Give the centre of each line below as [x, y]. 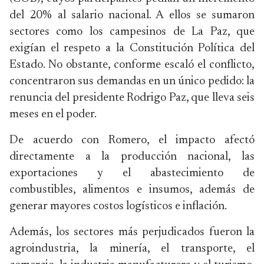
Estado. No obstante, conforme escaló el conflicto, [132, 65]
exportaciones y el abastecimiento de [132, 173]
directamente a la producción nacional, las [132, 157]
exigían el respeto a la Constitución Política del [132, 48]
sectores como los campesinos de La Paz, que [132, 32]
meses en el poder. [53, 114]
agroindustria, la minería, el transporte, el [132, 249]
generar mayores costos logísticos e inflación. [118, 206]
